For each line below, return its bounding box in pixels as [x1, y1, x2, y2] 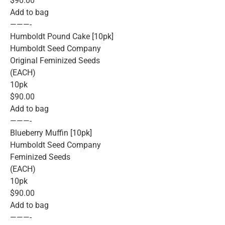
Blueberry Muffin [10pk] [10, 128, 92, 138]
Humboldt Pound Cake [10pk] [10, 32, 114, 42]
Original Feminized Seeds [10, 56, 100, 66]
